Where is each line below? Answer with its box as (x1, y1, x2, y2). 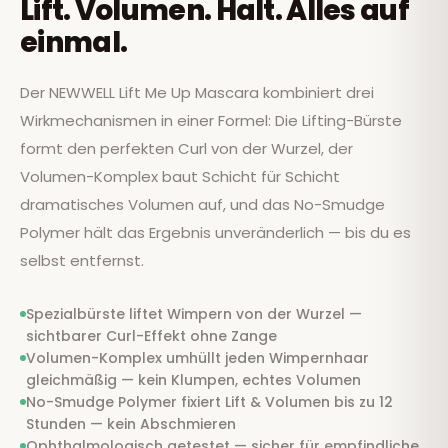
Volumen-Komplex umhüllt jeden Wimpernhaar (26, 347, 369, 368)
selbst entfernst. (20, 249, 144, 271)
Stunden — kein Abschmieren (26, 413, 236, 434)
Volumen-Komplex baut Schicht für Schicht (20, 165, 340, 187)
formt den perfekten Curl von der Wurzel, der (20, 137, 353, 159)
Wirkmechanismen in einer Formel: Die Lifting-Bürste (20, 109, 402, 131)
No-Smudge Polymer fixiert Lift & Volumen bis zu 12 (26, 391, 393, 412)
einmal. (20, 22, 128, 62)
